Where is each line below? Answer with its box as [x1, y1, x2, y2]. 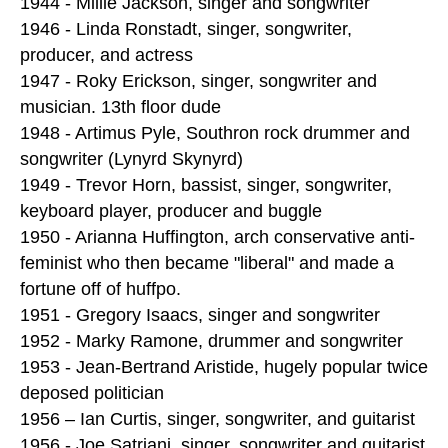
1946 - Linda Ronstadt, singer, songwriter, [20, 19, 352, 40]
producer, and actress [20, 45, 193, 66]
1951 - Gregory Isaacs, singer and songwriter [20, 305, 380, 326]
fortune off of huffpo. [20, 279, 181, 300]
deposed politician [20, 383, 164, 404]
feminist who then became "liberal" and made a [20, 253, 394, 274]
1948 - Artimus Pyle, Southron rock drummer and [20, 123, 410, 144]
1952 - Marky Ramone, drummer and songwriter [20, 331, 403, 352]
